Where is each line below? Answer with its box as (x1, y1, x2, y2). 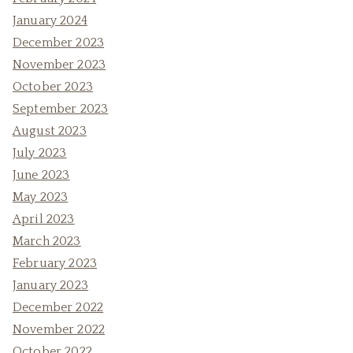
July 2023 (13, 146, 67, 160)
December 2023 (13, 35, 105, 50)
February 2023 (13, 256, 98, 270)
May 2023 (13, 190, 69, 204)
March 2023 (13, 234, 81, 248)
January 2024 (13, 13, 87, 28)
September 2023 (13, 102, 109, 116)
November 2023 (13, 58, 106, 72)
